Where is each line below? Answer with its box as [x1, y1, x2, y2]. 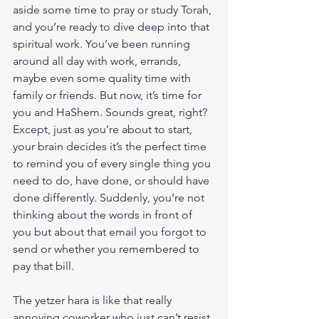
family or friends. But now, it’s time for [13, 88, 204, 102]
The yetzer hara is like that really [13, 293, 174, 307]
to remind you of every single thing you [13, 156, 214, 170]
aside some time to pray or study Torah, [13, 2, 214, 16]
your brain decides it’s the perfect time [13, 139, 209, 153]
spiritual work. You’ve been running [13, 36, 193, 51]
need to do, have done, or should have [13, 173, 212, 187]
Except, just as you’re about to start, [13, 122, 195, 136]
